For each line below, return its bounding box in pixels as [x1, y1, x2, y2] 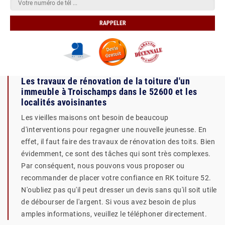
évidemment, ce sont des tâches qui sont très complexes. [21, 150, 211, 158]
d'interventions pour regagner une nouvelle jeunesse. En [21, 126, 207, 134]
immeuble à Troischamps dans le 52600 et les [21, 86, 197, 97]
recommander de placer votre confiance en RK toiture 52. [21, 174, 211, 182]
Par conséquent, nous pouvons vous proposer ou [21, 162, 185, 170]
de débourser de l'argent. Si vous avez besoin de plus [21, 198, 196, 206]
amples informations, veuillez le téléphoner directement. [21, 210, 207, 218]
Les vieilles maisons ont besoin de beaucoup [21, 114, 169, 122]
